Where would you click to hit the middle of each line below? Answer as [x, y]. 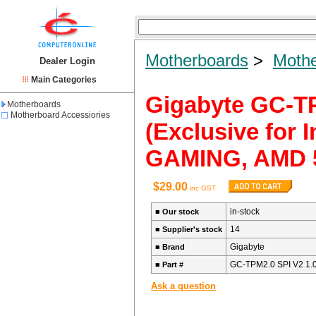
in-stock [245, 212]
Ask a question [183, 286]
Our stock [181, 212]
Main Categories [64, 80]
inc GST [202, 188]
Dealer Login [67, 61]
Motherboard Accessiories [60, 115]
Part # [173, 265]
